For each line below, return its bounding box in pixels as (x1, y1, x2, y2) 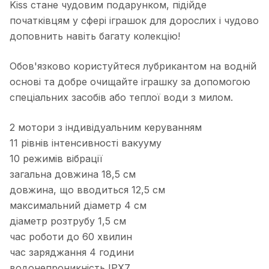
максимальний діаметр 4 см (10, 199, 147, 212)
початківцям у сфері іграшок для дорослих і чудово (10, 14, 259, 27)
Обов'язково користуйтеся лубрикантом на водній (10, 60, 256, 73)
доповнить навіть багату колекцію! (10, 30, 180, 43)
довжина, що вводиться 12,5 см (10, 184, 165, 196)
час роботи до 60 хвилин (10, 231, 132, 243)
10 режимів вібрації (10, 153, 103, 165)
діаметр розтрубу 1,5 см (10, 215, 126, 228)
